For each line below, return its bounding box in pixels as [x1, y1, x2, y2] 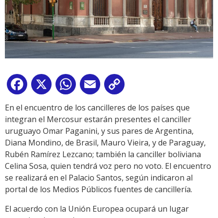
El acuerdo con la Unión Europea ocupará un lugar [5, 203, 189, 215]
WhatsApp [78, 81, 116, 92]
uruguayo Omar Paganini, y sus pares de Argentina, [5, 126, 194, 137]
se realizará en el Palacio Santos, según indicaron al [5, 172, 193, 183]
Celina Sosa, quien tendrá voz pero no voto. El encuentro [5, 161, 211, 172]
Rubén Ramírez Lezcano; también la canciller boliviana [5, 149, 201, 160]
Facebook [29, 81, 64, 92]
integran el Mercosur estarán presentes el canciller [5, 114, 191, 125]
